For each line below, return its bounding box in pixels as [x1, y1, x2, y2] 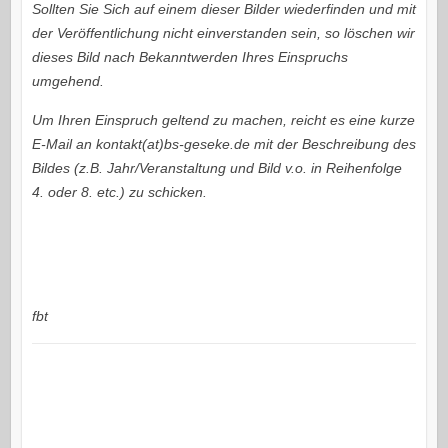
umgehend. [31, 73, 104, 90]
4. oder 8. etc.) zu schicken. [31, 184, 207, 201]
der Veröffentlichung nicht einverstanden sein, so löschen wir [31, 25, 415, 42]
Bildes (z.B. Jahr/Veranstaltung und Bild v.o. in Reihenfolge [31, 160, 402, 177]
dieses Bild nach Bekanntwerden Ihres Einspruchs [31, 49, 348, 66]
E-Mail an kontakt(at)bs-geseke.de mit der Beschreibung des [31, 136, 416, 153]
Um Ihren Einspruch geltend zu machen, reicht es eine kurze [31, 112, 415, 129]
